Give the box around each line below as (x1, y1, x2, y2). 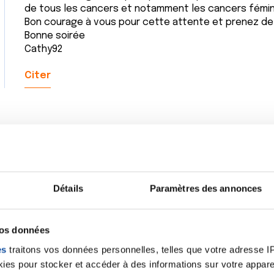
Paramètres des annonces (149, 183, 262, 194)
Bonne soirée (24, 31, 85, 41)
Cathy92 (24, 44, 62, 54)
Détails (53, 183, 83, 194)
